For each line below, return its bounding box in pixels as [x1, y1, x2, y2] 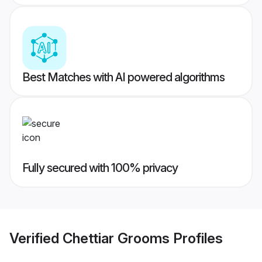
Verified [9, 229, 63, 247]
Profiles [170, 229, 223, 247]
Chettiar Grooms [63, 229, 170, 247]
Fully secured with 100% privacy [22, 161, 178, 175]
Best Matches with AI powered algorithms [22, 70, 225, 85]
